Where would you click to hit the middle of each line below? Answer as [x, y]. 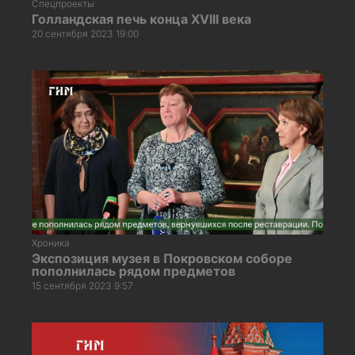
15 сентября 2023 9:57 [82, 285]
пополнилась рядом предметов [134, 271]
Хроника [51, 242]
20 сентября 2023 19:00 [85, 33]
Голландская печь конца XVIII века [141, 19]
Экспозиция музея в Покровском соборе [162, 258]
